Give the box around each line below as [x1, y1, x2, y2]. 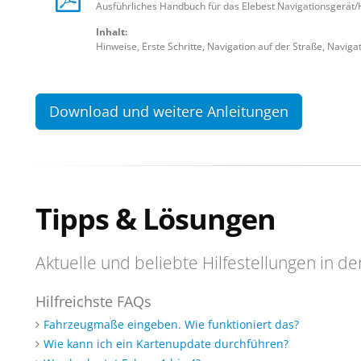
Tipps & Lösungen [35, 198, 276, 239]
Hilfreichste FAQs [35, 292, 151, 311]
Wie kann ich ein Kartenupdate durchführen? [44, 336, 288, 351]
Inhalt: [96, 25, 127, 39]
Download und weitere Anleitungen [49, 102, 288, 121]
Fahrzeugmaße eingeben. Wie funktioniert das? [44, 317, 299, 332]
